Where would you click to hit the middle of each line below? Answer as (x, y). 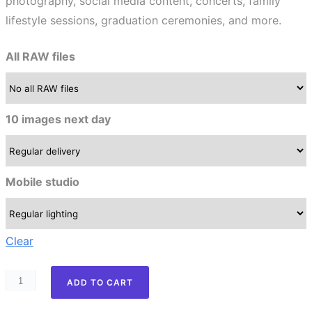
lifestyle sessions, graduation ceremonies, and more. (143, 20)
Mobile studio (42, 182)
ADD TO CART (100, 282)
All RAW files (40, 56)
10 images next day (58, 119)
